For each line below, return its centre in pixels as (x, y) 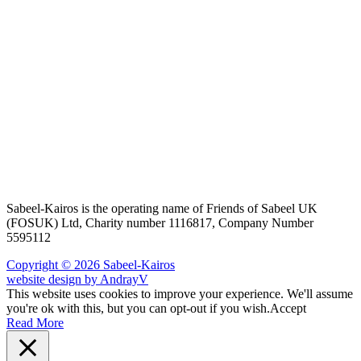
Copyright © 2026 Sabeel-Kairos (91, 264)
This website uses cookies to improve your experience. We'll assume (180, 293)
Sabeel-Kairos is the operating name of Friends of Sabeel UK (162, 208)
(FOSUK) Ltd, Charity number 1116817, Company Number (160, 222)
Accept (288, 308)
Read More (35, 322)
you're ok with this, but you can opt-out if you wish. (138, 308)
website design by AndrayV (77, 279)
